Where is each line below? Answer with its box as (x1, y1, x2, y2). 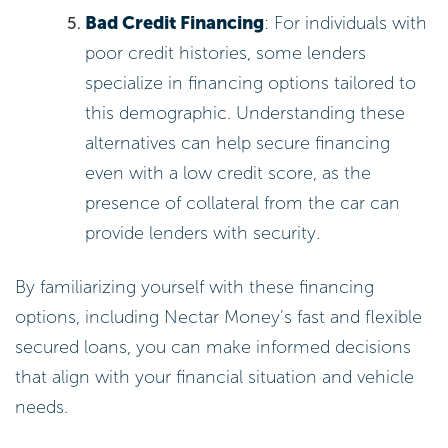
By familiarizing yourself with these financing (15, 275, 374, 298)
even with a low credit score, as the (85, 162, 372, 185)
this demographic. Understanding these (85, 102, 406, 125)
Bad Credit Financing (85, 12, 265, 35)
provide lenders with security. (85, 222, 321, 245)
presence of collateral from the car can (85, 192, 401, 215)
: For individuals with (264, 12, 428, 35)
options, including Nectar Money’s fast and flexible (15, 305, 422, 328)
